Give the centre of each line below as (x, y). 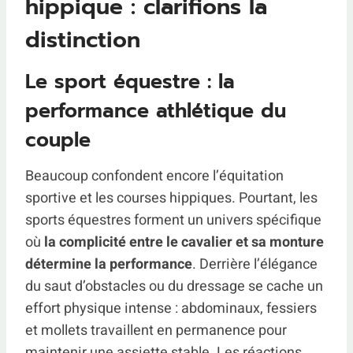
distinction (83, 40)
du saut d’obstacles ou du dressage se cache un (174, 286)
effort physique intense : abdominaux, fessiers (171, 308)
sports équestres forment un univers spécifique (173, 220)
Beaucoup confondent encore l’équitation (154, 176)
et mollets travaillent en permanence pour (156, 330)
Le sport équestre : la (130, 82)
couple (58, 140)
